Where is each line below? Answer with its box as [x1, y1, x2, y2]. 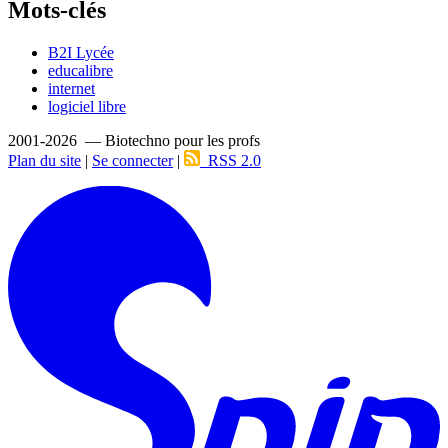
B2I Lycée [48, 43, 114, 61]
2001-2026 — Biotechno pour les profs [8, 131, 260, 149]
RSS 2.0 [200, 151, 261, 169]
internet [48, 79, 95, 97]
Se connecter [92, 151, 173, 169]
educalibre [48, 61, 113, 79]
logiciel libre [48, 97, 126, 115]
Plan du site [8, 151, 81, 169]
